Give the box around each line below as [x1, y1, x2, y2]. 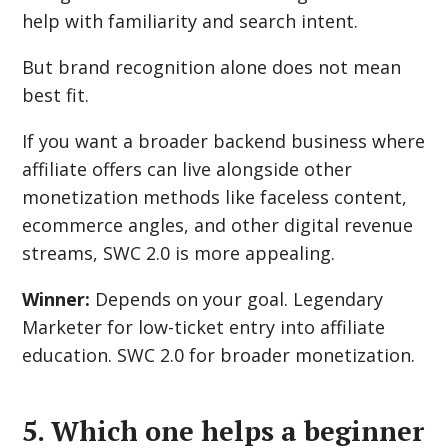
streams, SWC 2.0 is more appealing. [22, 241, 336, 265]
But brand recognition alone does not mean [22, 55, 402, 79]
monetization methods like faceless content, [22, 185, 408, 209]
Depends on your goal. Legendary [90, 287, 384, 311]
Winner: [22, 287, 91, 311]
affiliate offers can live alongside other [22, 157, 353, 181]
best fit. [22, 83, 90, 107]
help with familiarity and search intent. [22, 9, 359, 33]
